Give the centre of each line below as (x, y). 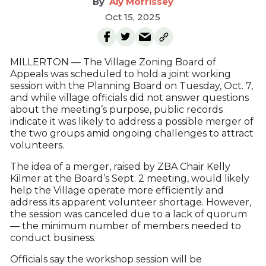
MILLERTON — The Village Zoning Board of (113, 62)
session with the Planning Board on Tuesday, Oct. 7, (131, 86)
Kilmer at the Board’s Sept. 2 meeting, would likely (129, 178)
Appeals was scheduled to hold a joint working (120, 74)
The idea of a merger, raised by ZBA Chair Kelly (120, 167)
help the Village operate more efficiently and (117, 190)
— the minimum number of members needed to (125, 226)
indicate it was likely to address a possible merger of (132, 121)
